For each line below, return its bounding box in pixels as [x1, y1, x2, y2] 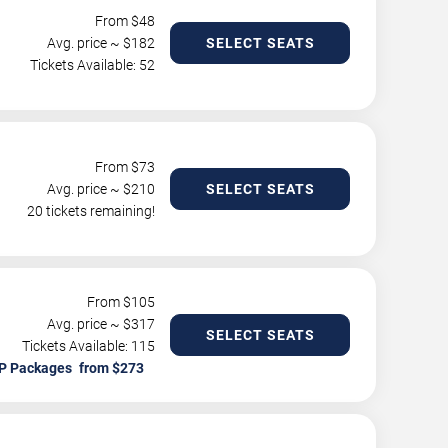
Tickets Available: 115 [22, 338, 155, 355]
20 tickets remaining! [27, 203, 155, 220]
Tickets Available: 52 [30, 57, 155, 74]
